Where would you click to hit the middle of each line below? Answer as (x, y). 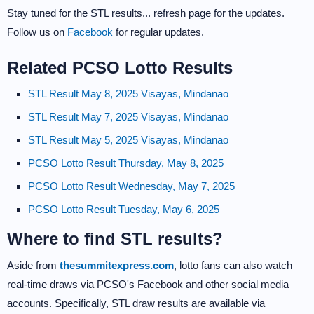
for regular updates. (158, 32)
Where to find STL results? (115, 239)
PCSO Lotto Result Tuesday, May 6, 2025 (124, 209)
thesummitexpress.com (117, 265)
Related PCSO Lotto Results (120, 68)
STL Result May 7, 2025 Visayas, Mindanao (128, 117)
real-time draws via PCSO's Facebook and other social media (148, 284)
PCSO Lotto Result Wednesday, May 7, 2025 (131, 186)
